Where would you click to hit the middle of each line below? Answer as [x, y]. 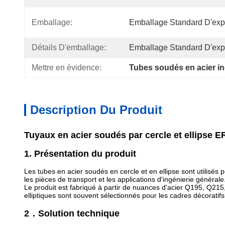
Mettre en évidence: [67, 68]
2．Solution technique [72, 213]
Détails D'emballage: [69, 47]
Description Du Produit [96, 110]
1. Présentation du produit [80, 154]
